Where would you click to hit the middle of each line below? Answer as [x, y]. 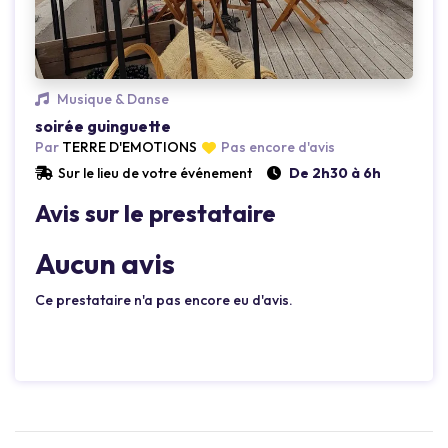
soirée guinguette [103, 126]
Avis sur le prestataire [155, 213]
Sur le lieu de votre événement [155, 173]
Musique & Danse [111, 99]
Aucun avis [105, 264]
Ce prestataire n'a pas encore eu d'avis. [164, 300]
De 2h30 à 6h [335, 173]
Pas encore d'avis [278, 147]
